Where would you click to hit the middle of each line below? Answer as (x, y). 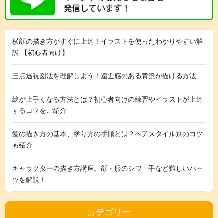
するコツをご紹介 (39, 110)
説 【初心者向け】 (40, 52)
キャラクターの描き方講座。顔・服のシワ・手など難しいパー (108, 168)
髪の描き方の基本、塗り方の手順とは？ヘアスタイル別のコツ (108, 134)
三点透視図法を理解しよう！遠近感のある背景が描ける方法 (104, 76)
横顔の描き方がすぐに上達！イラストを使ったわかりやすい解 (108, 41)
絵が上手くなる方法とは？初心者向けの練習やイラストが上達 (108, 99)
